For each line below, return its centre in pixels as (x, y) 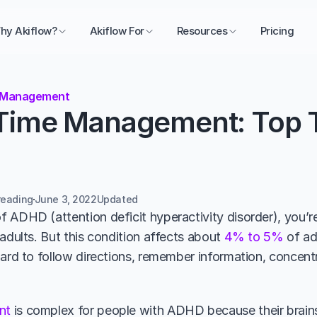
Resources (202, 31)
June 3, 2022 (65, 199)
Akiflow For (117, 31)
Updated (119, 199)
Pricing (277, 31)
